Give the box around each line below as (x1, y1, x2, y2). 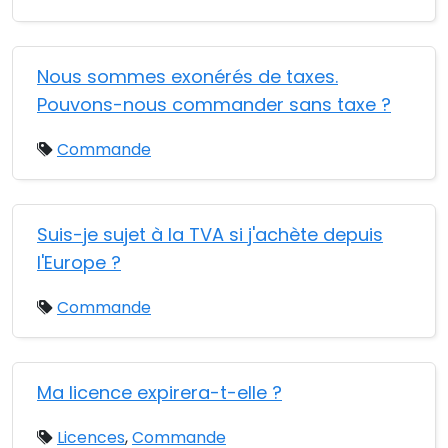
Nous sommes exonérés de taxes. (37, 64, 338, 89)
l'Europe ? (37, 250, 121, 275)
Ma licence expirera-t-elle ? (37, 380, 282, 405)
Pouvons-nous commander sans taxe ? (37, 92, 391, 117)
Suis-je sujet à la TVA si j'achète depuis (37, 222, 383, 247)
